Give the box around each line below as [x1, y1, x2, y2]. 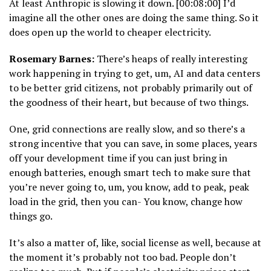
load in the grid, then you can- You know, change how [9, 195, 243, 209]
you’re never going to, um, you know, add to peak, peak [9, 180, 249, 194]
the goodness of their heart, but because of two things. [9, 96, 249, 109]
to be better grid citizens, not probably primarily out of [9, 81, 252, 95]
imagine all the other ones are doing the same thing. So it [9, 11, 259, 25]
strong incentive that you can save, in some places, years [9, 137, 257, 151]
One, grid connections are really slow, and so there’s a [9, 122, 245, 136]
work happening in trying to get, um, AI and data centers [9, 67, 260, 80]
